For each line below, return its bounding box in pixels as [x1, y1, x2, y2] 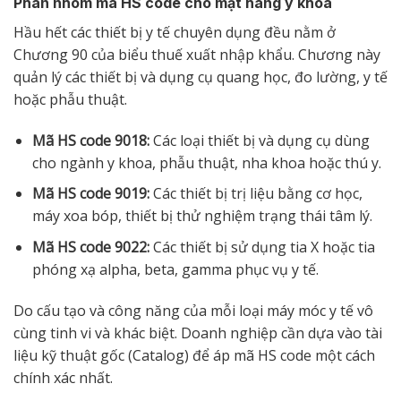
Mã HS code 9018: [31, 130, 149, 150]
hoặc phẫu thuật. [13, 89, 127, 109]
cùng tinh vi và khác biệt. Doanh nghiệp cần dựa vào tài [13, 322, 382, 343]
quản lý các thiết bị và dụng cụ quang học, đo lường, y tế [13, 66, 388, 87]
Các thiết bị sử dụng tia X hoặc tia [149, 236, 375, 257]
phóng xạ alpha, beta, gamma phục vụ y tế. [31, 259, 319, 279]
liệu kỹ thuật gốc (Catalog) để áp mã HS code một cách [13, 345, 375, 365]
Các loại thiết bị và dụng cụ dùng [149, 130, 370, 150]
